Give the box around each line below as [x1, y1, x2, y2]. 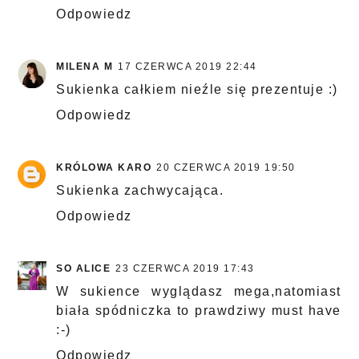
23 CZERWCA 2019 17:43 [115, 263, 255, 275]
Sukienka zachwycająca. [56, 184, 224, 198]
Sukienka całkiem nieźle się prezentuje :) [56, 83, 338, 97]
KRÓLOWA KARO [56, 162, 152, 174]
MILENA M [56, 61, 114, 73]
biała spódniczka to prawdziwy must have [56, 304, 341, 318]
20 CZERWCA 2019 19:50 [156, 162, 296, 174]
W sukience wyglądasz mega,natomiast [56, 284, 341, 299]
